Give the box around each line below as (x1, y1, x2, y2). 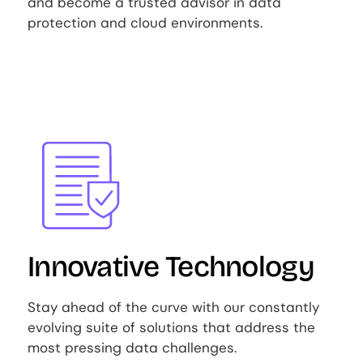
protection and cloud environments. (28, 14, 263, 32)
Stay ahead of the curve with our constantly (28, 298, 320, 317)
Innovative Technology (28, 250, 314, 285)
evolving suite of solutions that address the (28, 318, 316, 337)
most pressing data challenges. (28, 339, 237, 357)
